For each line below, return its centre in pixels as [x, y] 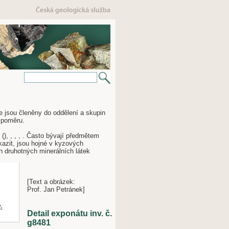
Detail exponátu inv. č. [70, 214]
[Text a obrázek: [51, 182]
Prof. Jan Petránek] [56, 190]
